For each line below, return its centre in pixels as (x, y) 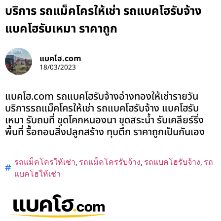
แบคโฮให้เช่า (37, 174)
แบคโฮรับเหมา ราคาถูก (61, 29)
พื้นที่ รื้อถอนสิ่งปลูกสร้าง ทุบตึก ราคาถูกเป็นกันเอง (105, 132)
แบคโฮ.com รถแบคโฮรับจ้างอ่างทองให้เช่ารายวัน (102, 97)
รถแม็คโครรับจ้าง (110, 162)
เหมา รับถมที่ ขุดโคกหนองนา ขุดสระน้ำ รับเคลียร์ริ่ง (104, 121)
